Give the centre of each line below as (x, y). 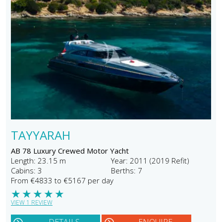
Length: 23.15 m (38, 160)
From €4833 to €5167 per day (62, 180)
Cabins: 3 (27, 170)
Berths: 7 (127, 170)
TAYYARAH (41, 135)
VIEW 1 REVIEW (32, 202)
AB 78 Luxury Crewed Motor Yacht (70, 150)
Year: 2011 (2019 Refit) (150, 160)
